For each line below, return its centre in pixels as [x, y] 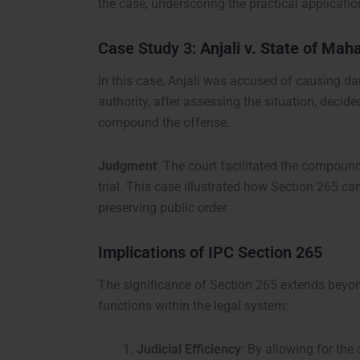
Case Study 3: [149, 49]
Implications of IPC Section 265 [210, 253]
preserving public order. [164, 208]
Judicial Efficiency [189, 350]
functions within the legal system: [193, 306]
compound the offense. [164, 123]
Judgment [127, 166]
